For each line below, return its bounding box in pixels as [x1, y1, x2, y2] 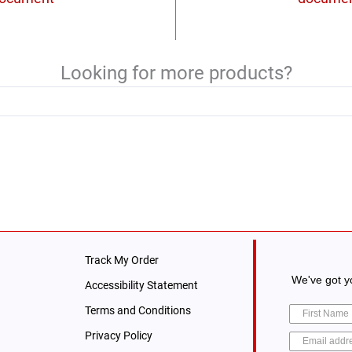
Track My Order [84, 253, 159, 266]
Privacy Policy [84, 328, 152, 342]
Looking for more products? [60, 61, 292, 84]
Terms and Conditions [84, 303, 191, 317]
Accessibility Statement [84, 278, 198, 291]
